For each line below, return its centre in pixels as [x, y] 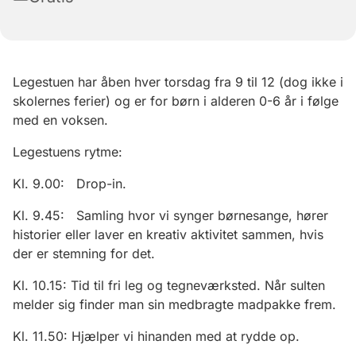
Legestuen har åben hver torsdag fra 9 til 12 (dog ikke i [178, 82]
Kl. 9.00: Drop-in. [70, 184]
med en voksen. [64, 120]
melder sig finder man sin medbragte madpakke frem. [176, 305]
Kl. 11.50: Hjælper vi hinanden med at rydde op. [156, 337]
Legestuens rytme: [68, 152]
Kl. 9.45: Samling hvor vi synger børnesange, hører [170, 216]
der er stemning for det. [84, 254]
